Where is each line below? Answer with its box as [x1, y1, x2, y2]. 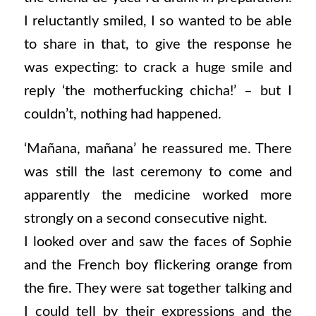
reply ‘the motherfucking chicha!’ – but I [23, 83, 293, 98]
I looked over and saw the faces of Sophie [23, 235, 293, 250]
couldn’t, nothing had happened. [23, 107, 221, 121]
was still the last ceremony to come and [23, 165, 293, 180]
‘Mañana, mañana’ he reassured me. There [23, 142, 293, 157]
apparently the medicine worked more [23, 188, 293, 203]
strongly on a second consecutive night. [23, 212, 267, 226]
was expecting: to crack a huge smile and [23, 60, 293, 75]
